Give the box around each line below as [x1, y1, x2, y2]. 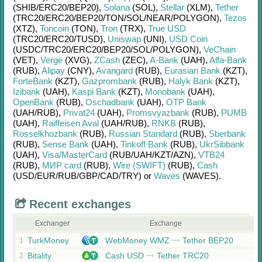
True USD [148, 23, 186, 33]
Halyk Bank [168, 76, 213, 86]
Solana [104, 2, 130, 12]
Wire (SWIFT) [113, 160, 166, 170]
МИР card [42, 160, 81, 170]
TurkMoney [27, 236, 69, 245]
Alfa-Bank [209, 55, 247, 65]
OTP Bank [166, 97, 206, 107]
